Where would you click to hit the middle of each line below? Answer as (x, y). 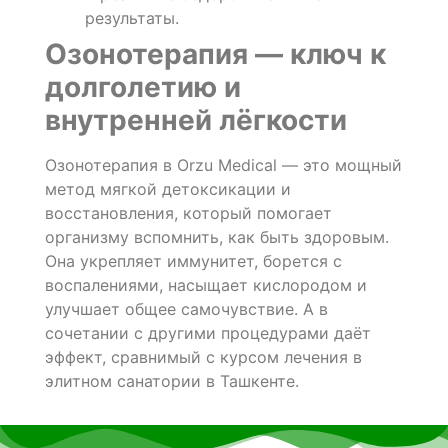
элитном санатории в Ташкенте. (171, 381)
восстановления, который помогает (188, 213)
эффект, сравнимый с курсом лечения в (203, 357)
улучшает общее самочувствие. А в (186, 309)
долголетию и (142, 87)
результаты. (131, 18)
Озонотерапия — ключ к (215, 54)
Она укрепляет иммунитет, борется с (193, 261)
